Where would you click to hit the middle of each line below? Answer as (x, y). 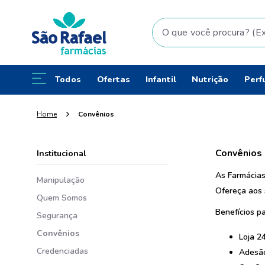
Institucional (62, 153)
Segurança (57, 216)
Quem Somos (62, 198)
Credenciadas (62, 251)
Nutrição (210, 80)
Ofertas (113, 80)
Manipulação (61, 180)
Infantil (161, 80)
